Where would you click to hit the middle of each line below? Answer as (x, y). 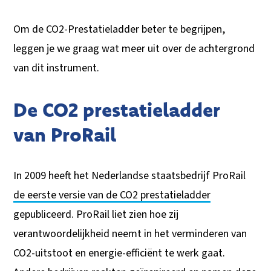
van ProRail (65, 134)
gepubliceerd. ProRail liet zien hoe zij (96, 214)
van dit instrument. (57, 68)
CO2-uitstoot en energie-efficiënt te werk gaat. (119, 253)
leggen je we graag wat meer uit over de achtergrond (134, 48)
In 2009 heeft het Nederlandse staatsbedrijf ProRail (130, 175)
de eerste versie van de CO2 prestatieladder (112, 195)
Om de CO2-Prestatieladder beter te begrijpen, (119, 29)
